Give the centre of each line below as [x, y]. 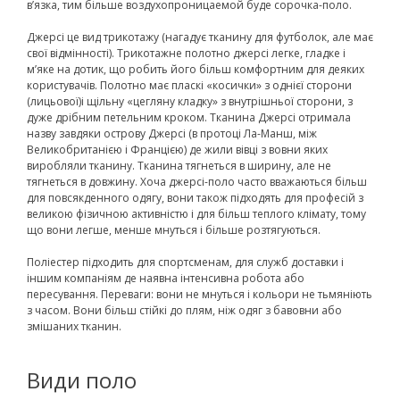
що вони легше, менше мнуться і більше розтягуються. [174, 229]
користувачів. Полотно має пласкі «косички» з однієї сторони [189, 85]
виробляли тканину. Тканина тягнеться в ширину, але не [179, 165]
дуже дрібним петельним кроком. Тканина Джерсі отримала [189, 117]
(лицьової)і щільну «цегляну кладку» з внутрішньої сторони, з [190, 101]
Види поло [82, 379]
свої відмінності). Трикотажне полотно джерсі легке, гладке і [186, 53]
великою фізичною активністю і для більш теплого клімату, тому [196, 213]
